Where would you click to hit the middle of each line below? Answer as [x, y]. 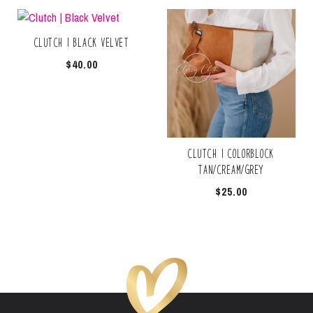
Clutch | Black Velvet [82, 43]
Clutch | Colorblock [231, 154]
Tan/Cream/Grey [231, 170]
